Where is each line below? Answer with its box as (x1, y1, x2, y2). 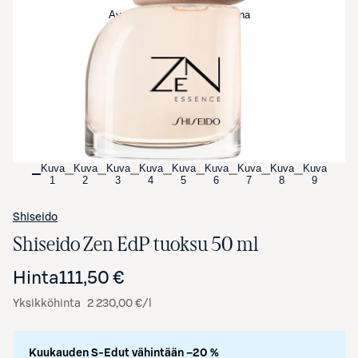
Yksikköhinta (13, 298, 81, 309)
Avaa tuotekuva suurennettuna (108, 8, 250, 21)
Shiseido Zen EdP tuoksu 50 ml (13, 234, 258, 255)
